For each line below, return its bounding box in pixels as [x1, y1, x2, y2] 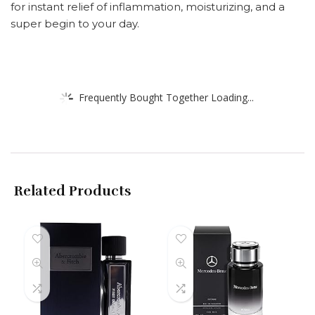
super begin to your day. [11, 16, 139, 30]
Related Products [14, 181, 131, 200]
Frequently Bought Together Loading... [79, 90, 254, 104]
